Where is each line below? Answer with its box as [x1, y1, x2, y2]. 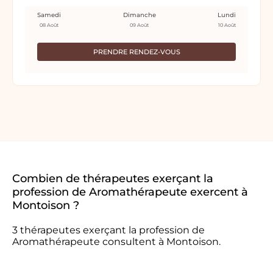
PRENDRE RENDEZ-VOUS [93, 48, 180, 56]
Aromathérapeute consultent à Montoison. [12, 236, 221, 247]
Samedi [37, 11, 61, 19]
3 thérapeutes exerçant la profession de [12, 224, 205, 236]
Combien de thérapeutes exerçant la [12, 172, 213, 185]
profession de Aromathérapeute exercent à [12, 185, 248, 199]
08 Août [40, 22, 58, 28]
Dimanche [122, 11, 156, 19]
